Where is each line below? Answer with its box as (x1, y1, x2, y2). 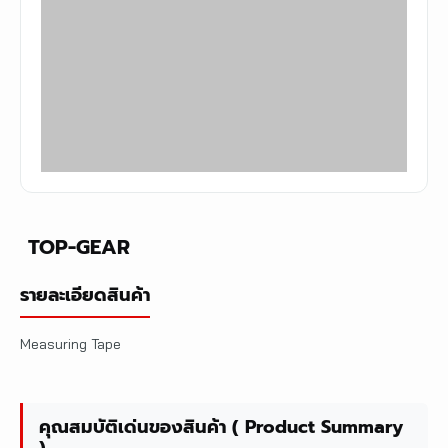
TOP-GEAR (28, 232, 130, 262)
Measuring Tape (20, 335, 121, 353)
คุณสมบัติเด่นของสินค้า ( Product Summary (39, 413, 403, 441)
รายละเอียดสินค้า (20, 281, 150, 309)
